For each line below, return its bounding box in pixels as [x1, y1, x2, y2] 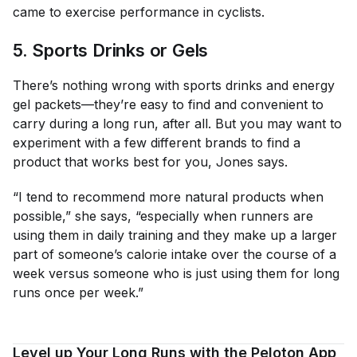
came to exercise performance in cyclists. [13, 3, 269, 20]
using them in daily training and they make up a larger [13, 226, 337, 243]
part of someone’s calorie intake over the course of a [13, 245, 336, 262]
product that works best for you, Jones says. [13, 153, 292, 170]
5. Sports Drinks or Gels [13, 39, 209, 61]
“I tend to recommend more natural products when [13, 188, 324, 205]
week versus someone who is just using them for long [13, 265, 339, 281]
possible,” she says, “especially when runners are [13, 207, 313, 224]
